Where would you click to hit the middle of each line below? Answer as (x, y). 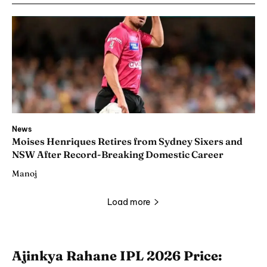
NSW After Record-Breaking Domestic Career (118, 155)
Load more (129, 202)
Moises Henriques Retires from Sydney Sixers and (127, 142)
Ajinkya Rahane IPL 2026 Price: (117, 256)
